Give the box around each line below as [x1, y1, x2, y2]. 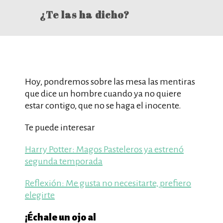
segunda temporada [25, 156, 103, 166]
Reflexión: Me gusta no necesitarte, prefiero [25, 178, 191, 188]
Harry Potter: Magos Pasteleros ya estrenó [25, 144, 184, 154]
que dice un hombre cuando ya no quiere [25, 89, 181, 99]
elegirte [25, 190, 55, 200]
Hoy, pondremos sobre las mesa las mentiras [25, 77, 195, 87]
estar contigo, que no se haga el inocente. [25, 101, 181, 111]
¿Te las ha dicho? [40, 8, 129, 21]
